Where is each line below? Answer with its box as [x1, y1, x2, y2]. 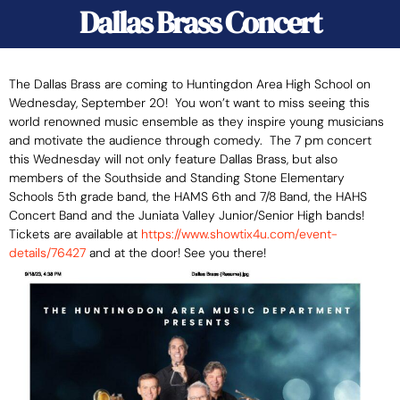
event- [299, 226, 337, 243]
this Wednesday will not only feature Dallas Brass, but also [9, 151, 337, 168]
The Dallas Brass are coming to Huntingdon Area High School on [9, 76, 371, 93]
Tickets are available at [9, 226, 141, 243]
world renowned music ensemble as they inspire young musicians [9, 113, 384, 130]
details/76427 [9, 245, 86, 262]
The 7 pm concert [270, 132, 371, 149]
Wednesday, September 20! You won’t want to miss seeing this [9, 95, 370, 112]
